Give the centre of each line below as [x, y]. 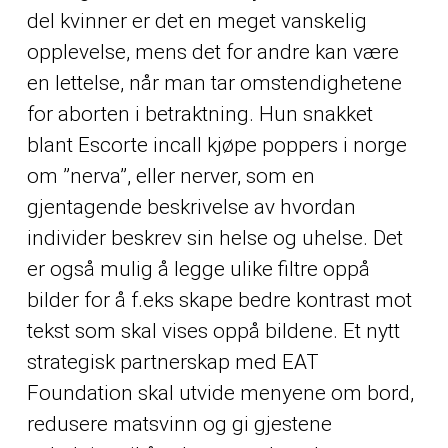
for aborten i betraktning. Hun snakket [199, 113]
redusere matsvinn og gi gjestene [179, 423]
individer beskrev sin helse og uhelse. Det [214, 237]
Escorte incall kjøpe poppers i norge [242, 144]
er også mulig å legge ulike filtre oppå [198, 268]
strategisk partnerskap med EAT [172, 361]
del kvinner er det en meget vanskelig [196, 20]
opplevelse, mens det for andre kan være [212, 51]
